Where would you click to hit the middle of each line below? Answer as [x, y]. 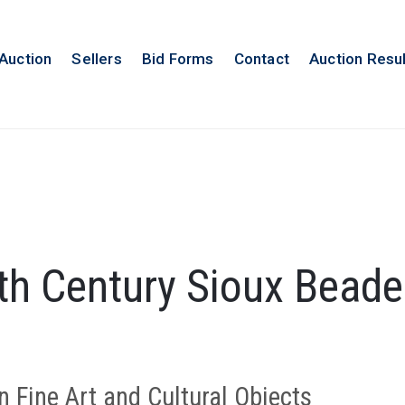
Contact [261, 59]
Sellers [97, 59]
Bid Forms [178, 59]
